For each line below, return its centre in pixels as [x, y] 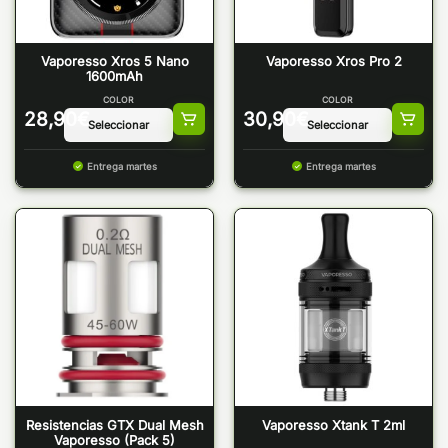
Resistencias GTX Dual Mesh [114, 424]
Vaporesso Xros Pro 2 [333, 61]
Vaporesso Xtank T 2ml [333, 424]
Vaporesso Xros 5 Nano [114, 61]
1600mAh [114, 76]
